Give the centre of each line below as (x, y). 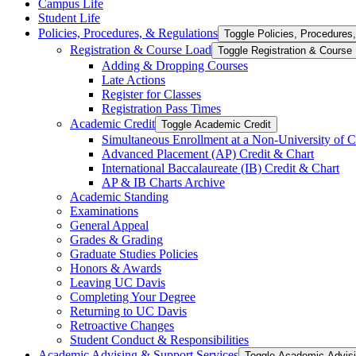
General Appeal (109, 225)
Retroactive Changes (122, 325)
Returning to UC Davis (128, 311)
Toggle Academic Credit (216, 124)
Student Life (69, 17)
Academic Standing (119, 196)
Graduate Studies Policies (134, 253)
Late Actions (133, 79)
